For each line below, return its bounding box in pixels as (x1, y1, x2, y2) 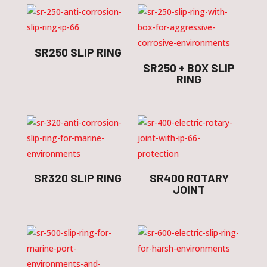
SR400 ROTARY (149, 171, 229, 185)
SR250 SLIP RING (34, 45, 122, 59)
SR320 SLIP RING (34, 171, 122, 185)
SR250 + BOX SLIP (143, 60, 235, 74)
